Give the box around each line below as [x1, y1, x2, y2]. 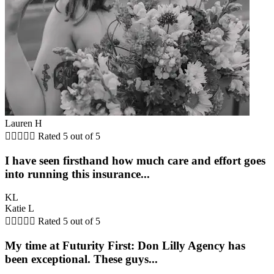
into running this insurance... [5, 167, 150, 180]
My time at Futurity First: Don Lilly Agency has [5, 239, 245, 252]
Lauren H [5, 117, 42, 128]
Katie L [5, 203, 34, 214]
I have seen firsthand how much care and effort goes [5, 154, 265, 167]
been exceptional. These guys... [5, 253, 158, 265]
